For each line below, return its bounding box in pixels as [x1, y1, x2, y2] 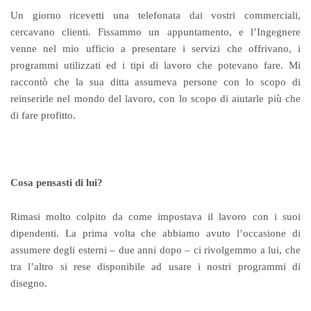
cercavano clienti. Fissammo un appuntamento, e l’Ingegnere [10, 26, 301, 37]
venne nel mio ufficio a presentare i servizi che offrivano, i [10, 42, 301, 54]
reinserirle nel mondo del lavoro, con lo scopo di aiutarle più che [10, 92, 301, 104]
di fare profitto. [10, 109, 76, 121]
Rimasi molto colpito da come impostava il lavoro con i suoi [10, 211, 301, 223]
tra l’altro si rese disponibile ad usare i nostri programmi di [10, 261, 301, 273]
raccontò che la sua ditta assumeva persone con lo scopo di [10, 76, 301, 87]
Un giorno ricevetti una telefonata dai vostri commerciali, [10, 9, 301, 21]
